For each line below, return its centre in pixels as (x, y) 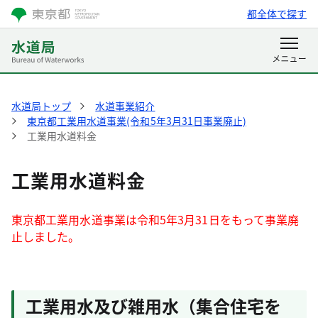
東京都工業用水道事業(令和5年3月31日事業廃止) (137, 121)
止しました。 (46, 236)
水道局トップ (42, 106)
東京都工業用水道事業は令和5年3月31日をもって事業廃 (155, 219)
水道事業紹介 (125, 106)
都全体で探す (276, 13)
